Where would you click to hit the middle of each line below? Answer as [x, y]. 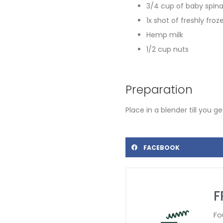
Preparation [159, 90]
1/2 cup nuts [167, 50]
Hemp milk [165, 35]
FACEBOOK [162, 147]
